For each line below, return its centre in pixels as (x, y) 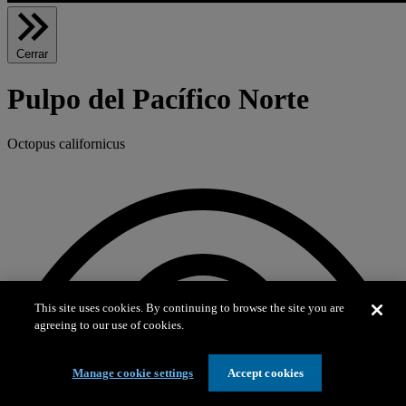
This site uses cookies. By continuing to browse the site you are (190, 308)
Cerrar (32, 53)
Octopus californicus (66, 143)
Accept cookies (266, 373)
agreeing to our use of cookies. (110, 325)
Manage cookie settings (133, 373)
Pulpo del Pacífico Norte (158, 99)
